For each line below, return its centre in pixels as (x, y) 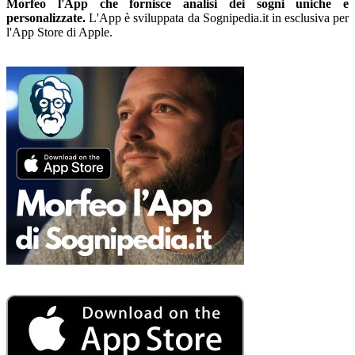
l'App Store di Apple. (59, 32)
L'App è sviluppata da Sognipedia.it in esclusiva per (217, 17)
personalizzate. (46, 17)
